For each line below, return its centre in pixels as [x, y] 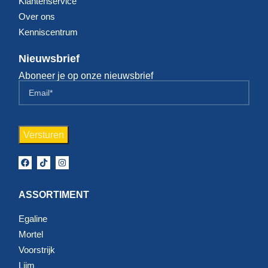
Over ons [37, 16]
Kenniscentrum [48, 32]
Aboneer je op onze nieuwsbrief [86, 75]
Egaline [33, 218]
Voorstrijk [37, 249]
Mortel [31, 234]
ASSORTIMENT [54, 194]
